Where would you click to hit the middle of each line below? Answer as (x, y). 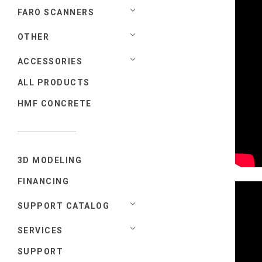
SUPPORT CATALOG (64, 206)
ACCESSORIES (50, 61)
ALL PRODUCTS (54, 82)
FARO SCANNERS (56, 12)
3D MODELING (50, 160)
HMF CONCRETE (55, 103)
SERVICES (40, 230)
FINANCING (44, 181)
